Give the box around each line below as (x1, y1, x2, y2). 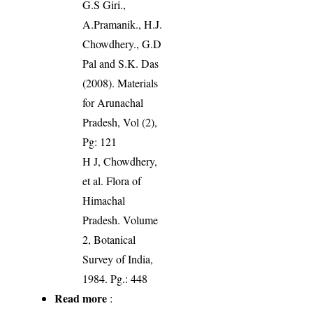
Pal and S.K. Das (82, 55, 159, 71)
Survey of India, (82, 251, 154, 266)
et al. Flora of (82, 173, 142, 188)
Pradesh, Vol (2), (82, 114, 158, 129)
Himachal (82, 192, 126, 208)
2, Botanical (82, 231, 136, 247)
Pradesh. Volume (82, 212, 159, 227)
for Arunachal (82, 94, 144, 110)
